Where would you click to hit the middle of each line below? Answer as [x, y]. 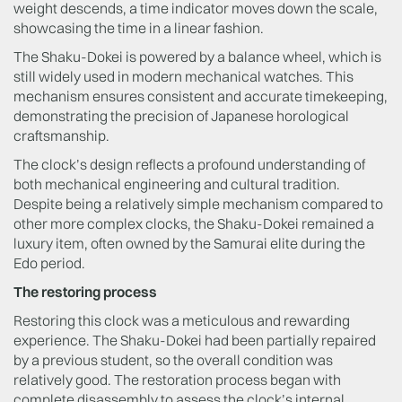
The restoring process [87, 292]
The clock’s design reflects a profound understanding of [189, 164]
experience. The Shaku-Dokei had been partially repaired [195, 340]
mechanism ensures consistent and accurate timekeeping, [201, 96]
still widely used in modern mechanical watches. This [184, 76]
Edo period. [51, 263]
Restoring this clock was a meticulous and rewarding [182, 320]
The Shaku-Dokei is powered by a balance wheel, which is [197, 57]
